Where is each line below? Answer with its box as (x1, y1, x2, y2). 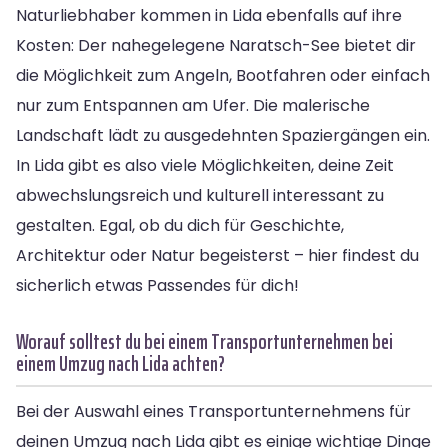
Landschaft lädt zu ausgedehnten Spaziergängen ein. (16, 123, 430, 147)
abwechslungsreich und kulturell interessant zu (16, 183, 384, 207)
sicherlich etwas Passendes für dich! (16, 273, 299, 297)
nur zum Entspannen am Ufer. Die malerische (16, 93, 370, 117)
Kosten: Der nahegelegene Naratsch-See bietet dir (16, 33, 416, 57)
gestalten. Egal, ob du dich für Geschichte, (16, 213, 344, 237)
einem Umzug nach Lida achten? (16, 346, 225, 380)
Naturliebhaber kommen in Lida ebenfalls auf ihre (16, 3, 402, 27)
